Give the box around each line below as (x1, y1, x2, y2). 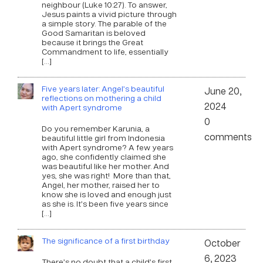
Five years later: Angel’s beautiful (41, 83, 164, 93)
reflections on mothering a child (41, 92, 161, 103)
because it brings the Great (41, 36, 143, 47)
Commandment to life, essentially (41, 46, 168, 56)
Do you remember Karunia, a (41, 123, 150, 133)
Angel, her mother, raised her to (41, 179, 160, 190)
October (204, 237, 241, 249)
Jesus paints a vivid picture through (41, 8, 177, 19)
